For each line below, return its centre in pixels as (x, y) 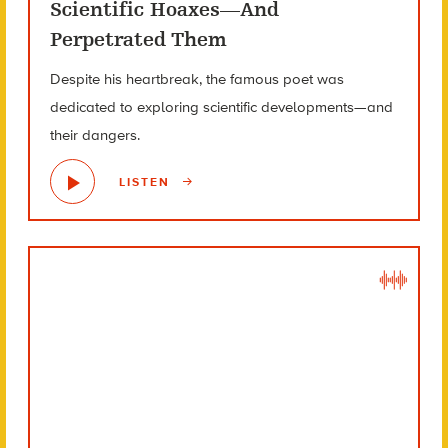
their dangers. (94, 135)
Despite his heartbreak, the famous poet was (196, 79)
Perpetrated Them (138, 40)
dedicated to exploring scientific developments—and (221, 107)
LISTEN (146, 181)
